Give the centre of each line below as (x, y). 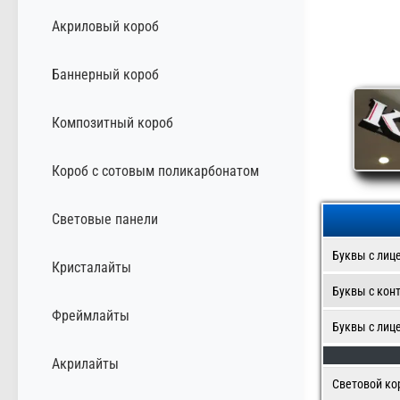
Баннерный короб (105, 74)
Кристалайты (92, 267)
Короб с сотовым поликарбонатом (155, 171)
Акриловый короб (105, 26)
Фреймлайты (91, 315)
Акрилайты (85, 363)
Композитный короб (112, 122)
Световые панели (105, 219)
